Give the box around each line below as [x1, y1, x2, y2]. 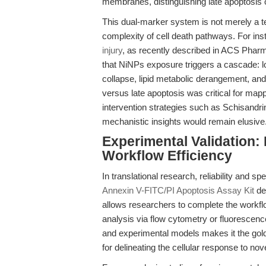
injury [102, 45, 122, 55]
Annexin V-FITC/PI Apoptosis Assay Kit [102, 185, 254, 195]
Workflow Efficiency [102, 148, 232, 163]
